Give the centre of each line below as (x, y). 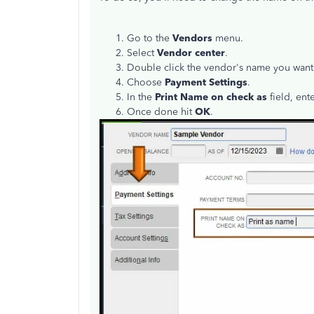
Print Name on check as (211, 97)
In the (141, 97)
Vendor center (190, 53)
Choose (146, 82)
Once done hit (161, 111)
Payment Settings (206, 82)
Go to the (150, 38)
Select (141, 53)
